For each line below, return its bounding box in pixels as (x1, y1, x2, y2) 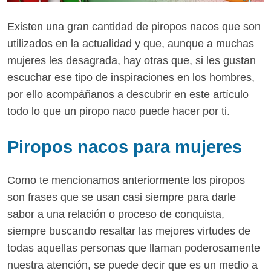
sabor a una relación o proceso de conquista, (7, 208, 224, 221)
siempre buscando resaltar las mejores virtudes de (7, 225, 250, 238)
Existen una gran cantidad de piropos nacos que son (7, 20, 261, 33)
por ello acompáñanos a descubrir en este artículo (7, 88, 249, 100)
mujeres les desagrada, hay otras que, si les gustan (7, 54, 256, 67)
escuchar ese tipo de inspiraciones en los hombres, (7, 71, 255, 83)
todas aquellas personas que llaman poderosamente (7, 242, 260, 255)
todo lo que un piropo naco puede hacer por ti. (7, 105, 230, 117)
